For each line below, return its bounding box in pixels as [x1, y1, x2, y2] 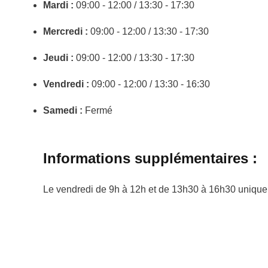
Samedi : [43, 105, 83, 115]
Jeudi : [43, 53, 74, 63]
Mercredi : [43, 26, 88, 36]
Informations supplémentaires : [43, 150, 257, 166]
